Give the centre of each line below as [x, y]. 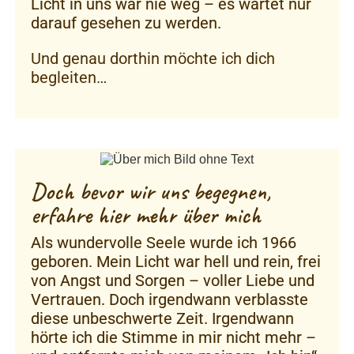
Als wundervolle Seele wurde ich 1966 [164, 242]
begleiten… [69, 77]
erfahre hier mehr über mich [146, 215]
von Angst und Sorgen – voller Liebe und [173, 280]
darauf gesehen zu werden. [126, 23]
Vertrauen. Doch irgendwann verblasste [169, 299]
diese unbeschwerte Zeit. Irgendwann [162, 318]
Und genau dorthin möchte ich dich [153, 58]
